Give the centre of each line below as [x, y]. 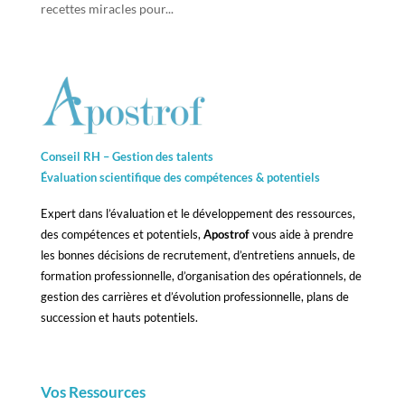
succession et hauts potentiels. [119, 317]
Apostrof [226, 234]
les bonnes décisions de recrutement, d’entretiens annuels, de [198, 254]
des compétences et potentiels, [122, 234]
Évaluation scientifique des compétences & [153, 177]
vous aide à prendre [301, 234]
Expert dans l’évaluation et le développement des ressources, [198, 213]
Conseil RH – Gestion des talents [127, 156]
